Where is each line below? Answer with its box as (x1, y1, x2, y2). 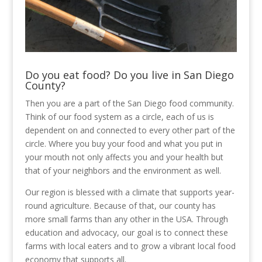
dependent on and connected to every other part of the (25, 124, 235, 136)
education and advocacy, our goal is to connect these (25, 226, 228, 238)
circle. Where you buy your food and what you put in (25, 137, 222, 149)
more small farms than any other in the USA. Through (25, 213, 228, 225)
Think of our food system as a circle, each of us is (25, 111, 214, 122)
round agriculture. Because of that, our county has (25, 199, 216, 211)
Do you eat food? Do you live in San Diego (25, 67, 234, 82)
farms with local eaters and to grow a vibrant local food (25, 240, 236, 251)
